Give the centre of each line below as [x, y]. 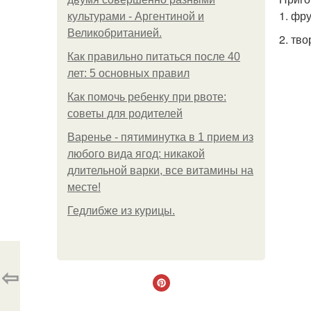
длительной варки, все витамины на [160, 170]
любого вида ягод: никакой [136, 154]
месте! [84, 187]
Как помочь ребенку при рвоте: [147, 97]
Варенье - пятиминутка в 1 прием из [160, 137]
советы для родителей [125, 114]
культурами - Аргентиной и [136, 16]
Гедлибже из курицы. [121, 211]
